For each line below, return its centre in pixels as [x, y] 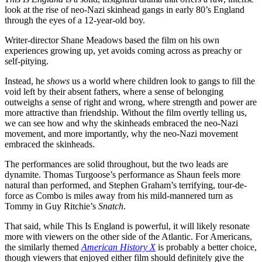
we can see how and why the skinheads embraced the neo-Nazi [121, 123]
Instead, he [26, 81]
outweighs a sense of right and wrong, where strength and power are [131, 102]
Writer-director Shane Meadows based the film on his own [112, 40]
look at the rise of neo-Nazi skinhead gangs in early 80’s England [125, 9]
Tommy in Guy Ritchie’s [51, 206]
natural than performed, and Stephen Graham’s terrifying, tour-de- [126, 185]
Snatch [111, 206]
